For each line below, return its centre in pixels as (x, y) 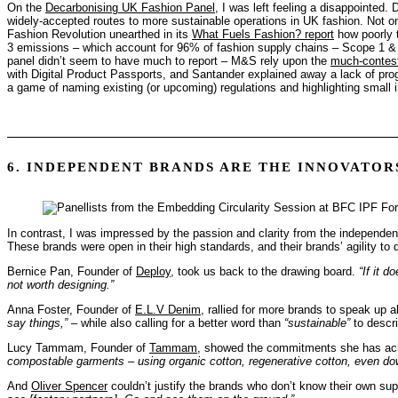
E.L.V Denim (168, 309)
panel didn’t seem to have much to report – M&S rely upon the (169, 60)
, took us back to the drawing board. (265, 271)
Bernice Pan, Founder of (72, 271)
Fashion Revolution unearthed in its (99, 34)
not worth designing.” (60, 284)
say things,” (37, 322)
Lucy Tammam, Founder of (78, 347)
